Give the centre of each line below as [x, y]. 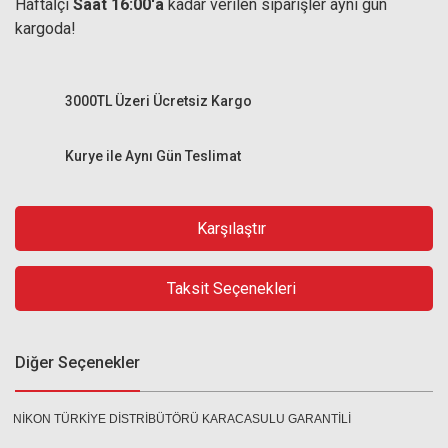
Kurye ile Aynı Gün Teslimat [153, 155]
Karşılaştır [231, 228]
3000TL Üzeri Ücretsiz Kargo [158, 100]
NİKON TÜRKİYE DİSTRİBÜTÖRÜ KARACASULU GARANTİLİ [181, 418]
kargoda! [45, 28]
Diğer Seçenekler [77, 362]
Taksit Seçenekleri [231, 288]
